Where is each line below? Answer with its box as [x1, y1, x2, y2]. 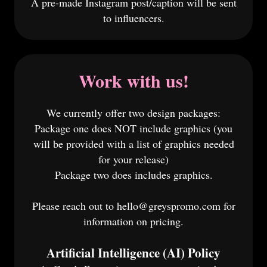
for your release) [98, 152, 169, 166]
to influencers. [103, 11, 164, 25]
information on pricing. [83, 214, 184, 228]
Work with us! [78, 67, 189, 94]
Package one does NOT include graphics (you [35, 121, 232, 135]
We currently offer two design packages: [46, 105, 221, 120]
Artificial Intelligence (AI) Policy [46, 244, 221, 262]
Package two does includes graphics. [54, 167, 213, 182]
